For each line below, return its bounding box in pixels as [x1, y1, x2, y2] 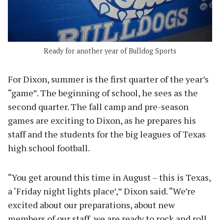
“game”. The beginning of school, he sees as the [8, 87, 198, 99]
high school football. [8, 142, 90, 154]
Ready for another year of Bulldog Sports [44, 46, 176, 55]
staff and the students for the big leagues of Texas [8, 128, 206, 140]
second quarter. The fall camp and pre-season [8, 101, 189, 112]
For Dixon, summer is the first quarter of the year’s [8, 73, 209, 85]
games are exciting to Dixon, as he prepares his [8, 114, 196, 126]
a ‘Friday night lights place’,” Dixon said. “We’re [8, 185, 195, 197]
